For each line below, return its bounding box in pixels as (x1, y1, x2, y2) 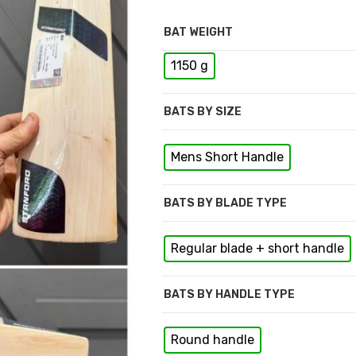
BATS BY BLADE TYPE (164, 195, 287, 210)
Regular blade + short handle (171, 240, 344, 256)
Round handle (171, 331, 254, 347)
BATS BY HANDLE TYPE (164, 287, 295, 301)
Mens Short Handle (171, 149, 284, 164)
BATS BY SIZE (164, 104, 242, 118)
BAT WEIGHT (164, 25, 233, 39)
